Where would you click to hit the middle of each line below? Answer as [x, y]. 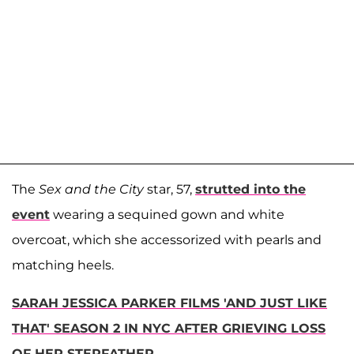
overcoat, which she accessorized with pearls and [167, 240]
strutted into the [250, 190]
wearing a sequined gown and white [167, 215]
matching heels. [63, 265]
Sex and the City [91, 190]
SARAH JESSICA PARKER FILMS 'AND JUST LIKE [169, 303]
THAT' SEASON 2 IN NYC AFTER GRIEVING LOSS [169, 329]
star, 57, [169, 190]
